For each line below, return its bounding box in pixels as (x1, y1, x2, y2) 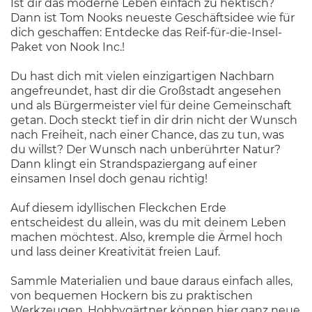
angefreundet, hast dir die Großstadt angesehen (10, 84, 281, 98)
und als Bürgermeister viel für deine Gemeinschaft (10, 99, 292, 113)
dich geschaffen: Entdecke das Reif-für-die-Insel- (10, 26, 282, 40)
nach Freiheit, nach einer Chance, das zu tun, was (10, 128, 284, 142)
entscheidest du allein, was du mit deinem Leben (10, 216, 286, 230)
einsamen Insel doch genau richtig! (10, 172, 208, 186)
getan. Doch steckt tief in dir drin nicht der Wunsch (10, 114, 297, 127)
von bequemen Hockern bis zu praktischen (10, 289, 253, 303)
